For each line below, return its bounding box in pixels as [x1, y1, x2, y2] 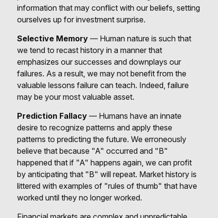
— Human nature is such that [88, 34, 191, 43]
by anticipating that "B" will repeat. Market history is [17, 169, 197, 179]
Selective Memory [17, 34, 88, 43]
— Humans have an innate [87, 111, 182, 121]
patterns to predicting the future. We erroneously [17, 134, 186, 144]
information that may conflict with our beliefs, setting [17, 3, 200, 13]
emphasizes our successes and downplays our [17, 57, 181, 67]
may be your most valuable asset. [17, 92, 134, 102]
